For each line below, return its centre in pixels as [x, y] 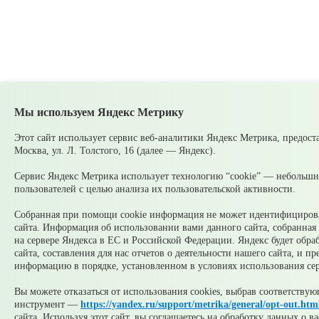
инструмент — [47, 304]
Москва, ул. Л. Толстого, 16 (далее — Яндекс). [115, 151]
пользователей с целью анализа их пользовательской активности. [155, 189]
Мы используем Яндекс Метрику [99, 112]
